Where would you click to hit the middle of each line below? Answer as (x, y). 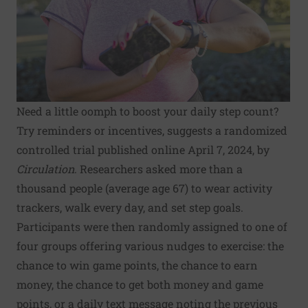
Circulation (45, 169)
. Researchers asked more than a (158, 169)
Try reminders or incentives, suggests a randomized (152, 130)
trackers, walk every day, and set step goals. (130, 207)
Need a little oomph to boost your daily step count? (147, 111)
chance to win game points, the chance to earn (137, 265)
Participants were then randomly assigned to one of (152, 227)
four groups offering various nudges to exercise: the (150, 246)
